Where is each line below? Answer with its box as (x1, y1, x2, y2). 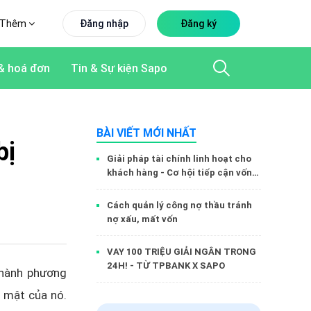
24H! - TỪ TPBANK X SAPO (107, 260, 225, 271)
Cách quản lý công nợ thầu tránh (107, 199, 252, 211)
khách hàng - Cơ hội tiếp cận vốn (107, 167, 252, 178)
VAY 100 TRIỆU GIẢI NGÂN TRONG (107, 246, 256, 258)
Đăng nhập (79, 17, 128, 30)
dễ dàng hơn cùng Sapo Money (107, 180, 243, 192)
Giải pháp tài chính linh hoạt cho (107, 153, 251, 165)
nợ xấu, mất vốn (107, 213, 178, 225)
